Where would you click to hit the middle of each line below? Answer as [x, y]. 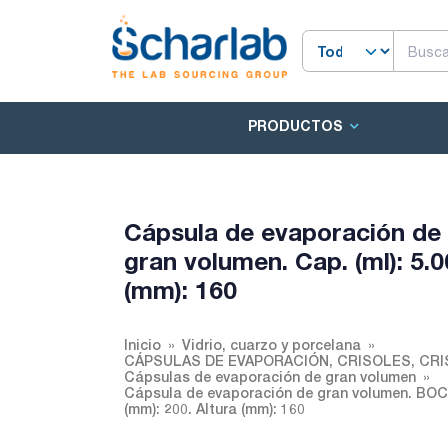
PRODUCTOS [295, 126]
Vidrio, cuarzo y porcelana [271, 344]
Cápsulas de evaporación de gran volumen [270, 376]
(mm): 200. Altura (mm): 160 [214, 408]
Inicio [142, 344]
